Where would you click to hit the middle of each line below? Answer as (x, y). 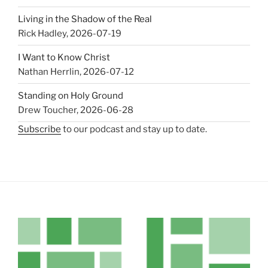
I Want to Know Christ (64, 57)
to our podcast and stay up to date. (134, 130)
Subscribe (39, 130)
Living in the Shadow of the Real (85, 19)
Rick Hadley (42, 33)
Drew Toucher (47, 110)
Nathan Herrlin (49, 71)
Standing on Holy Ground (71, 95)
